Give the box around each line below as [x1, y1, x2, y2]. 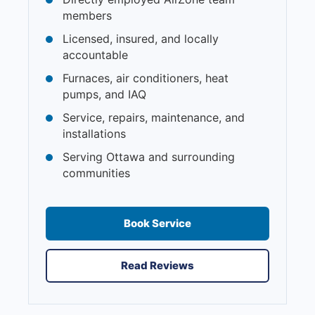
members [63, 8, 112, 22]
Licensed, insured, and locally [63, 31, 219, 46]
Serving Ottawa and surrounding [63, 149, 235, 164]
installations [63, 126, 126, 141]
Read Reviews [121, 258, 194, 272]
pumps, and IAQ [63, 86, 146, 101]
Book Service [124, 216, 191, 230]
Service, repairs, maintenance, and [63, 110, 245, 124]
